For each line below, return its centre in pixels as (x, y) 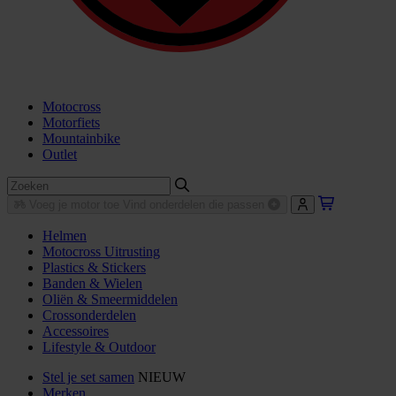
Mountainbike (81, 139)
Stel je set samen (88, 377)
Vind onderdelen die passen (194, 205)
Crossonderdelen (89, 316)
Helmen (65, 236)
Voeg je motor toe (75, 205)
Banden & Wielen (92, 284)
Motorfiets (71, 123)
